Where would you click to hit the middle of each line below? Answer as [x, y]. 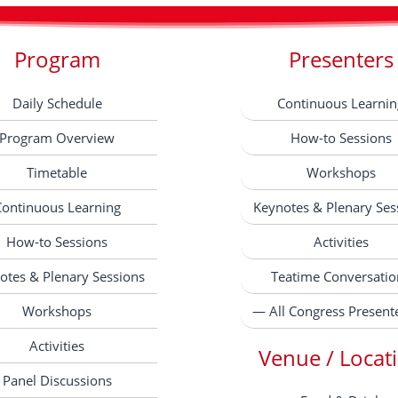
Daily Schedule [57, 103]
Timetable [57, 172]
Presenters [341, 60]
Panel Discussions [57, 380]
